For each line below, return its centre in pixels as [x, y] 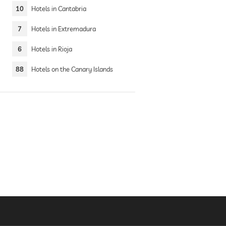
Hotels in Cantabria [59, 9]
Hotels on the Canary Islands [72, 69]
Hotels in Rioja [51, 49]
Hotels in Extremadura [63, 29]
